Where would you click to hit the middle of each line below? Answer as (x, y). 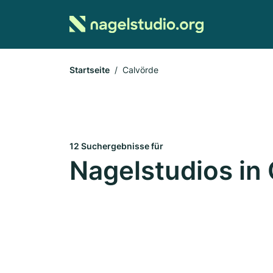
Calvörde (140, 70)
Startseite (90, 70)
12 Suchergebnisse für (116, 146)
